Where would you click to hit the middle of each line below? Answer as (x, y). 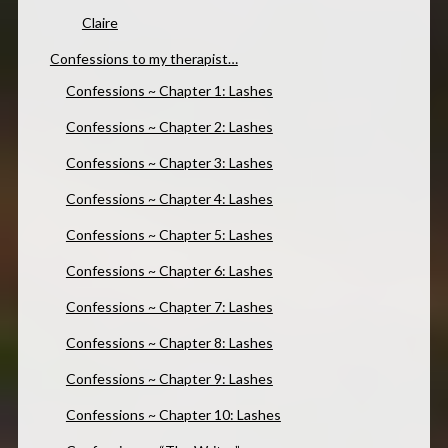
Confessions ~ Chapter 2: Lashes (169, 127)
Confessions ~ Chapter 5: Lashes (169, 235)
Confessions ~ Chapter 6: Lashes (169, 271)
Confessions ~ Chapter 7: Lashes (169, 307)
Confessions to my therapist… (143, 59)
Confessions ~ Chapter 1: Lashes (169, 91)
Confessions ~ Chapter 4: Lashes (169, 199)
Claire (99, 23)
